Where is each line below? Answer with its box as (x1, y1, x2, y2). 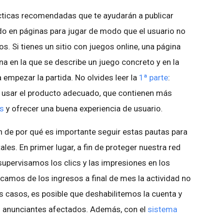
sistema (148, 204, 177, 214)
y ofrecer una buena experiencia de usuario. (4, 104, 163, 113)
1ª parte (139, 73, 168, 82)
